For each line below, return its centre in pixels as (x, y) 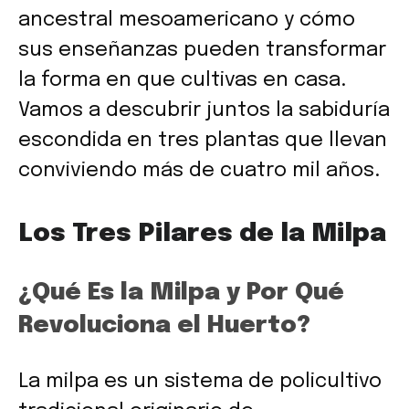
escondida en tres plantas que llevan (203, 140)
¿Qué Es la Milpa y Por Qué (181, 292)
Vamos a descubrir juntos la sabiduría (204, 110)
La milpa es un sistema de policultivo (200, 381)
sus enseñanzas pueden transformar (202, 50)
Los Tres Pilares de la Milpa (202, 234)
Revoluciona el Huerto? (164, 325)
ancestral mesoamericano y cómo (187, 20)
